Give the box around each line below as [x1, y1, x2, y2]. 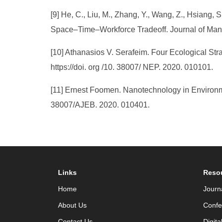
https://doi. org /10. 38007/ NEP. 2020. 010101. [51, 63, 215, 71]
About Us [58, 201, 87, 209]
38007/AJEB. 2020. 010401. [51, 101, 150, 109]
